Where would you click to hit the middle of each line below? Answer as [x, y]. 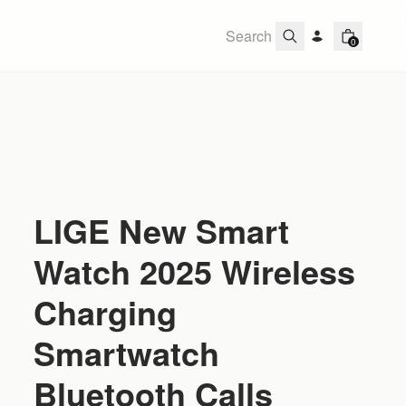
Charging [106, 312]
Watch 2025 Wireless [195, 271]
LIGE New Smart [162, 230]
